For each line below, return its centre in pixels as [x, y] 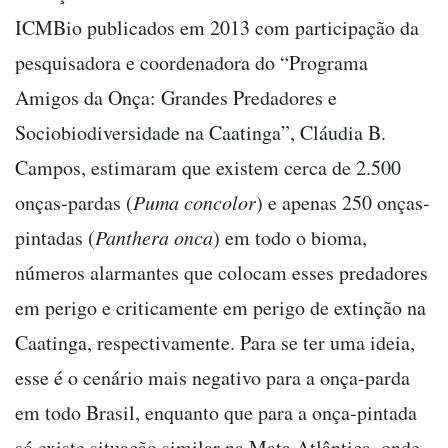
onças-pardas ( [74, 202]
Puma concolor [194, 201]
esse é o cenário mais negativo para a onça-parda [212, 377]
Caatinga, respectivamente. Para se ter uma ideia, [215, 342]
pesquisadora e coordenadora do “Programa [191, 62]
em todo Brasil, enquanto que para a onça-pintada [216, 412]
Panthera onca [154, 236]
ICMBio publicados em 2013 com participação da [217, 27]
